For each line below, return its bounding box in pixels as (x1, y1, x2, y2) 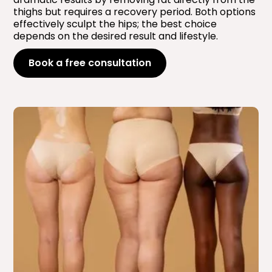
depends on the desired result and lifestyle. (13, 29, 219, 43)
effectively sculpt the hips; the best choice (13, 16, 217, 31)
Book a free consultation (29, 55, 152, 70)
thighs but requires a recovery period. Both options (13, 4, 256, 19)
